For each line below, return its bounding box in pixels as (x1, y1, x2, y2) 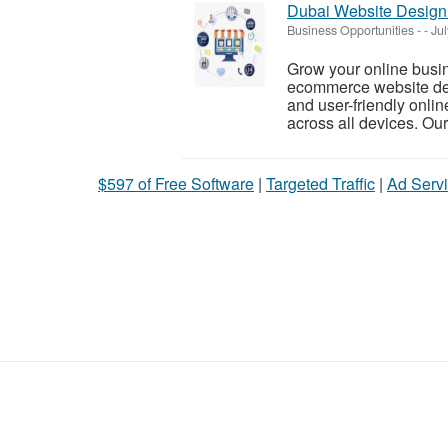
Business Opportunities (287, 20, 414, 39)
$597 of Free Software (98, 171, 254, 195)
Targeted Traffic (266, 171, 375, 195)
